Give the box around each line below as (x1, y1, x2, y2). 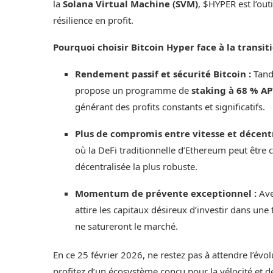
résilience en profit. (53, 14, 133, 27)
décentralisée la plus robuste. (75, 160, 197, 173)
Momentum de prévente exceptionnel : (75, 187, 257, 200)
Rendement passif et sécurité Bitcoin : (75, 68, 251, 80)
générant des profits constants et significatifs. (75, 101, 265, 113)
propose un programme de (75, 84, 191, 97)
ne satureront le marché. (75, 220, 178, 233)
